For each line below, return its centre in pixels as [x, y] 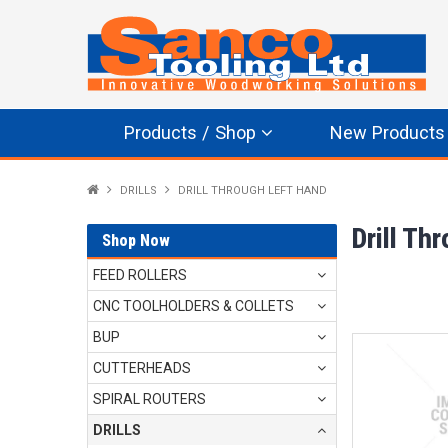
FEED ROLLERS [140, 274]
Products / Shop [189, 132]
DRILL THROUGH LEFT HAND [252, 190]
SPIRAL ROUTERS [149, 398]
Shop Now [136, 240]
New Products [387, 132]
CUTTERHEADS [142, 367]
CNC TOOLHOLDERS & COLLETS [193, 305]
